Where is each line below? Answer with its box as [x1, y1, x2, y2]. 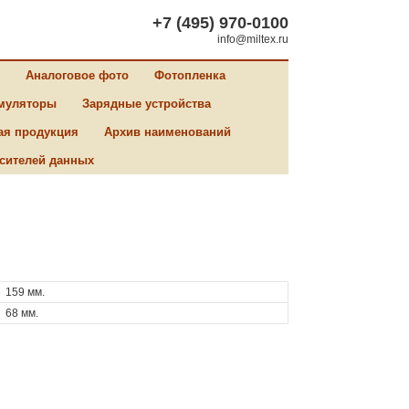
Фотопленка [154, 68, 225, 82]
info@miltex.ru [217, 33, 288, 46]
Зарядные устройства [82, 97, 211, 110]
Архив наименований [104, 125, 231, 139]
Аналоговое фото [26, 68, 129, 82]
